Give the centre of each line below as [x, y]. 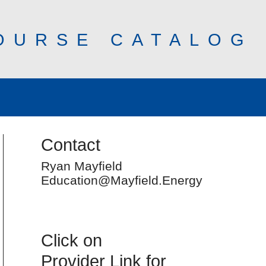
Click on [72, 240]
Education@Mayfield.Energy [122, 180]
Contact [71, 144]
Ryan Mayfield [82, 166]
